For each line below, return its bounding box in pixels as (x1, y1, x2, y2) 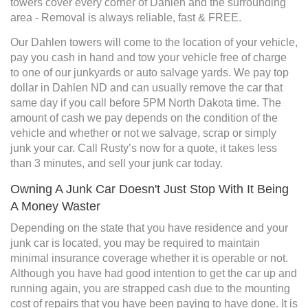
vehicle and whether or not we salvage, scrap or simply (10, 127, 276, 140)
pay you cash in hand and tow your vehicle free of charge (10, 52, 287, 64)
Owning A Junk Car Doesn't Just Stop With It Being (10, 182, 289, 197)
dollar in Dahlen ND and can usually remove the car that (10, 82, 283, 94)
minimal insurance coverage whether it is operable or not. (10, 252, 288, 265)
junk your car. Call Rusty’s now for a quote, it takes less (10, 142, 277, 155)
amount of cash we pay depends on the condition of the (10, 112, 278, 124)
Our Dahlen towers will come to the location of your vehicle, (10, 36, 298, 49)
